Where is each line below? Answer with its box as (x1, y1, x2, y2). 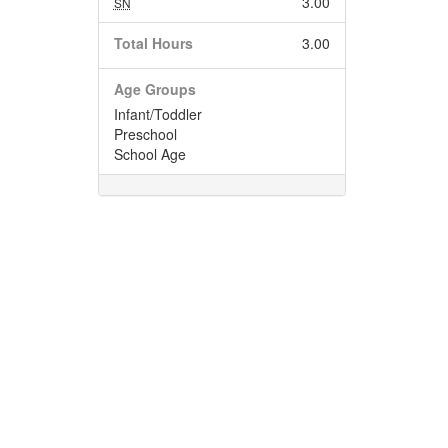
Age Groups (113, 79, 196, 99)
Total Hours (113, 33, 193, 53)
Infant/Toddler (113, 104, 202, 124)
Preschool (113, 124, 177, 144)
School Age (113, 144, 186, 164)
